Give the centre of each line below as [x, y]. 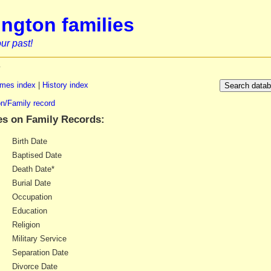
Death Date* [33, 169]
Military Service [39, 238]
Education [29, 211]
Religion [26, 224]
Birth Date [29, 141]
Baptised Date [37, 155]
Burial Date [31, 183]
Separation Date [40, 252]
